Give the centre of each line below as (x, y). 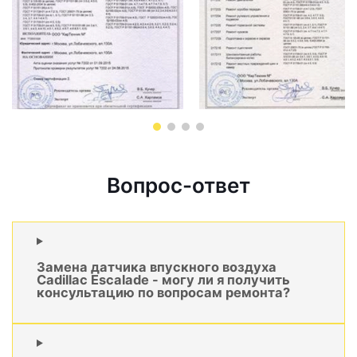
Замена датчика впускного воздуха (157, 267)
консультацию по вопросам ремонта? (163, 292)
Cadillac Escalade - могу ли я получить (163, 279)
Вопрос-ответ (178, 186)
